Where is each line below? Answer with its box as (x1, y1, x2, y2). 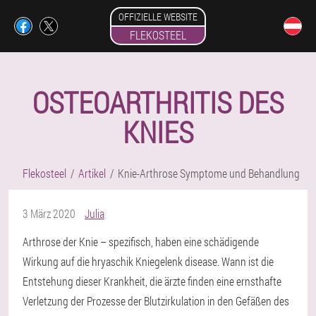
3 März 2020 (23, 206, 75, 221)
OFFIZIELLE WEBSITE (119, 10, 197, 23)
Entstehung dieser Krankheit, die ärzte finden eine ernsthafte (23, 274, 281, 288)
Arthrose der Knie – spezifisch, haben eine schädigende (23, 234, 259, 249)
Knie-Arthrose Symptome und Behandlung (118, 166, 300, 181)
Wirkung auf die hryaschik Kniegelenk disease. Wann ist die (23, 254, 274, 269)
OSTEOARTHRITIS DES (32, 83, 284, 121)
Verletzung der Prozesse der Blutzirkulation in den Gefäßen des (23, 293, 289, 308)
